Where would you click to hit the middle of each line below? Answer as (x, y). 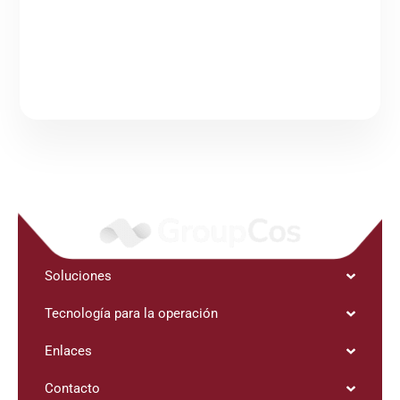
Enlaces (69, 351)
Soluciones (79, 276)
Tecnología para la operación (132, 314)
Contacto (73, 389)
